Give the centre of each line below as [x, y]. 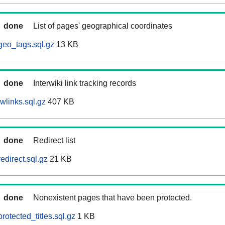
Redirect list [54, 141]
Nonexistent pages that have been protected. [113, 198]
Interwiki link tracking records [85, 83]
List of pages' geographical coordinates [103, 26]
